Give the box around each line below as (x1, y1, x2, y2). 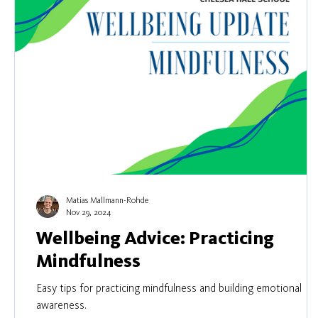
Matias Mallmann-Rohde (66, 197, 148, 205)
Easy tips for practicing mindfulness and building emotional (36, 283, 302, 295)
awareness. (36, 300, 87, 312)
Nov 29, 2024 (66, 209, 111, 217)
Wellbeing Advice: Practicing (36, 230, 274, 248)
